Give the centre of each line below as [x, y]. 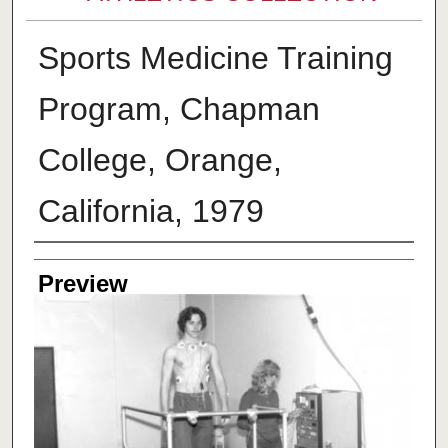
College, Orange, [159, 160]
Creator [73, 262]
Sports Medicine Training [215, 58]
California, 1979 [150, 211]
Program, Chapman [178, 109]
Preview [82, 284]
